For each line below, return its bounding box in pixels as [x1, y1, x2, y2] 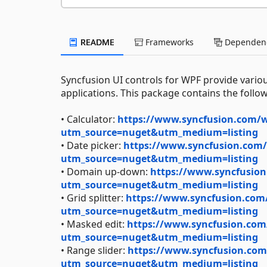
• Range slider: [61, 243, 128, 257]
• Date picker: [61, 138, 123, 152]
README [78, 36, 114, 48]
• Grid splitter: [61, 191, 126, 204]
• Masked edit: [61, 217, 127, 231]
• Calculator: [61, 112, 117, 126]
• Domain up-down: [61, 164, 150, 178]
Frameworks [143, 36, 194, 48]
